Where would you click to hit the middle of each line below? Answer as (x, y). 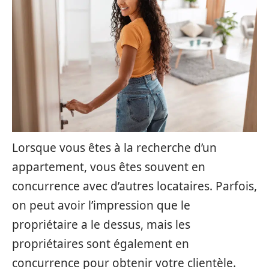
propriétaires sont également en (101, 244)
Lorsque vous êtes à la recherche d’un (114, 148)
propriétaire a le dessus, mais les (101, 225)
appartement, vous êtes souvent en (109, 167)
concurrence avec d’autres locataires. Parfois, (134, 186)
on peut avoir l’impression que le (101, 205)
